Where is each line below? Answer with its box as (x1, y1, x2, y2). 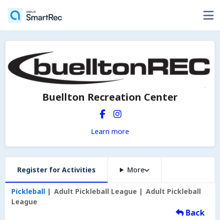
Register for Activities (17, 165, 96, 175)
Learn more (91, 126, 129, 137)
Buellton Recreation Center (42, 90, 178, 104)
